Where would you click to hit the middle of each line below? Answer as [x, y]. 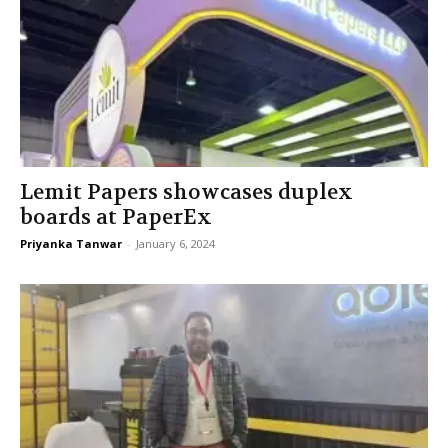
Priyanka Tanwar [71, 244]
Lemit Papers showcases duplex [186, 193]
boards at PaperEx [116, 218]
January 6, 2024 [175, 244]
